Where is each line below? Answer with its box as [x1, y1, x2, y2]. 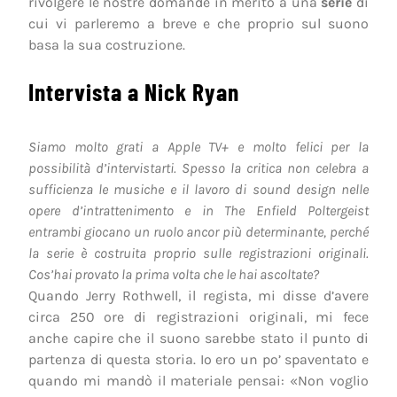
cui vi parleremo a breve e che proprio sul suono [28, 14, 369, 32]
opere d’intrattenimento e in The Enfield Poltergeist [28, 201, 369, 219]
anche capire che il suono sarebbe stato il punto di [28, 329, 369, 346]
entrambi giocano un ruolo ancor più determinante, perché [28, 222, 369, 240]
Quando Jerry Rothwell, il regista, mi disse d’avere [28, 286, 369, 304]
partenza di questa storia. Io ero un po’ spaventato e [28, 350, 369, 368]
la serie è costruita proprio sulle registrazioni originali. [28, 244, 369, 261]
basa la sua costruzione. [28, 35, 185, 53]
